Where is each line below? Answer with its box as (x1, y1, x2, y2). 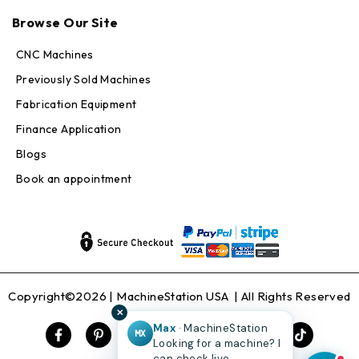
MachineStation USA (116, 288, 232, 304)
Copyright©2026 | (8, 288, 117, 304)
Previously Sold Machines (16, 71, 151, 87)
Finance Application (16, 121, 122, 136)
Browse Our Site (12, 14, 119, 30)
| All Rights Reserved (231, 288, 351, 304)
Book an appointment (16, 171, 132, 186)
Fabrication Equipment (16, 96, 137, 111)
